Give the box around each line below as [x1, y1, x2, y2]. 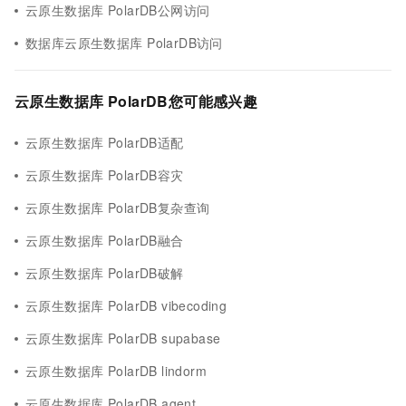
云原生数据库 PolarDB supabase [25, 329, 221, 347]
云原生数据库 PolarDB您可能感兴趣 [14, 91, 258, 111]
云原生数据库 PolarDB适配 [25, 133, 184, 151]
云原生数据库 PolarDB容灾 [25, 166, 184, 184]
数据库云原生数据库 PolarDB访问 [25, 34, 223, 52]
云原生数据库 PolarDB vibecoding [25, 296, 227, 314]
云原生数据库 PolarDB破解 [25, 264, 184, 282]
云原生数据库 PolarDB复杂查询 [25, 198, 210, 217]
